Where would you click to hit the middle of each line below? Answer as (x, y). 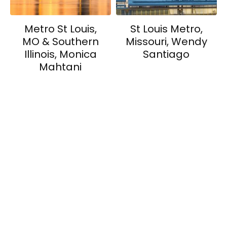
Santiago (166, 54)
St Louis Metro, (166, 29)
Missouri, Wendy (166, 41)
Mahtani (61, 67)
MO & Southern (60, 41)
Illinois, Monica (60, 54)
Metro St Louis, (60, 29)
